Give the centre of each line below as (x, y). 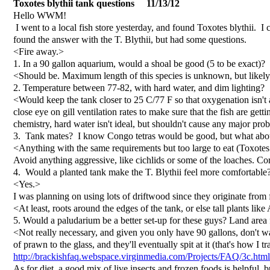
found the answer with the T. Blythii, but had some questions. (130, 39)
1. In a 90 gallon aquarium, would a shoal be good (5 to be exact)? (139, 64)
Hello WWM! (40, 15)
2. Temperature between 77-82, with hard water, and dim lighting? (139, 88)
